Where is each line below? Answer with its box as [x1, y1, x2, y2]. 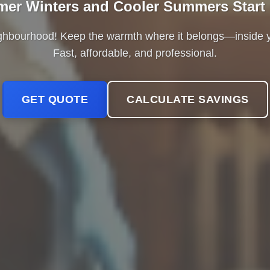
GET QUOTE [21, 93, 88, 105]
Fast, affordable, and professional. [53, 47, 217, 59]
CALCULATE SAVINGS [127, 93, 249, 105]
